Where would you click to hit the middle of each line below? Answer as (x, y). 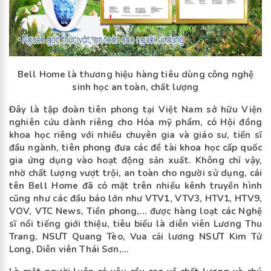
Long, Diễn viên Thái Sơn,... (70, 250)
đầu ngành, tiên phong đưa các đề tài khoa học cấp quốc (135, 148)
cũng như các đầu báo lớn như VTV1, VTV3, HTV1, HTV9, (135, 199)
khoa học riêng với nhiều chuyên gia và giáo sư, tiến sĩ (135, 135)
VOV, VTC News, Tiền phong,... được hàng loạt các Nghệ (135, 211)
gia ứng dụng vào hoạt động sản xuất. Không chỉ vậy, (135, 161)
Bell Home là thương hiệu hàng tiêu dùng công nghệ (135, 75)
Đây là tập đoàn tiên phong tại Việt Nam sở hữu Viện (135, 110)
